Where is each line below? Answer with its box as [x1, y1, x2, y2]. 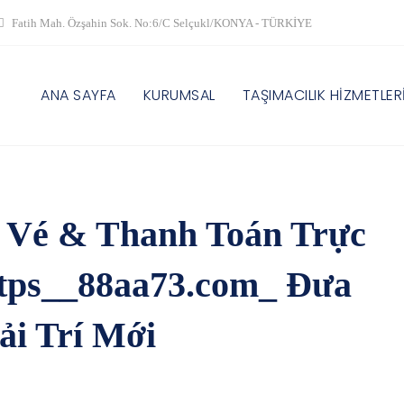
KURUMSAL [142, 84, 216, 106]
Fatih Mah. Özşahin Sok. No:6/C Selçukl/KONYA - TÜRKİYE [9, 15, 312, 30]
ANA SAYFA [41, 84, 116, 106]
